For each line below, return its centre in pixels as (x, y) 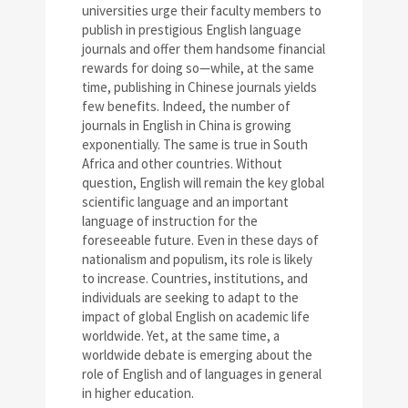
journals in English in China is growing (187, 126)
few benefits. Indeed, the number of (186, 107)
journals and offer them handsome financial (204, 49)
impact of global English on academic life (196, 317)
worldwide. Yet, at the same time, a (181, 336)
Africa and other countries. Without (182, 164)
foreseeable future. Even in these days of (200, 240)
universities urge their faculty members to (202, 11)
